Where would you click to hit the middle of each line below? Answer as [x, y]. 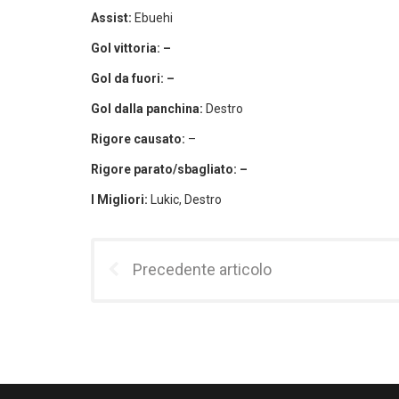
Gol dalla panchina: [148, 109]
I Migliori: [121, 199]
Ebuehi [154, 18]
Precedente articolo [202, 269]
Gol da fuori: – [133, 78]
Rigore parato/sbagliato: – [169, 169]
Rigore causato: [138, 139]
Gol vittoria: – [131, 48]
